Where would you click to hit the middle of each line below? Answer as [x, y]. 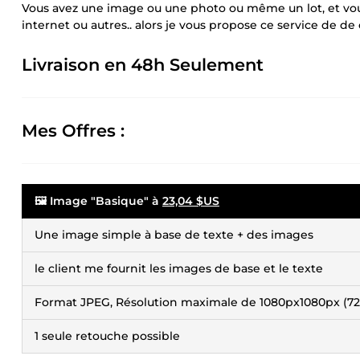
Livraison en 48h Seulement [143, 65]
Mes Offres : [73, 131]
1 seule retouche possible [107, 336]
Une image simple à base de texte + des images [174, 235]
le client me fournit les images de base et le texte [179, 268]
